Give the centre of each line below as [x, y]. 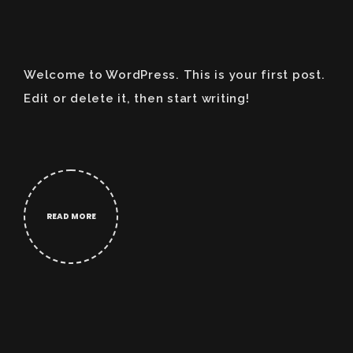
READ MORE [71, 216]
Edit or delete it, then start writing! [137, 98]
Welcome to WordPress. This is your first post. [175, 75]
